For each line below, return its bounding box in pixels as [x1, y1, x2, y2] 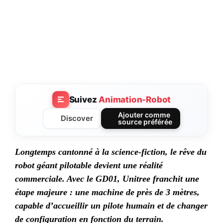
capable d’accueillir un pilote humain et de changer [15, 201, 208, 211]
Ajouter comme [117, 111, 170, 119]
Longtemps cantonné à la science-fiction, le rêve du [15, 147, 207, 157]
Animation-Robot [99, 94, 171, 105]
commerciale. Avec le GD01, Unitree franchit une [15, 174, 199, 184]
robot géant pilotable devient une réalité [15, 160, 163, 171]
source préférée [117, 117, 172, 126]
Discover [60, 113, 93, 123]
